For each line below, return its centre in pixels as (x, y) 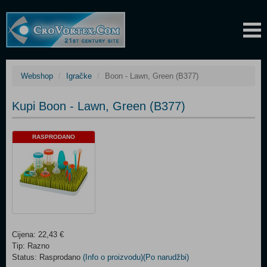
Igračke (79, 76)
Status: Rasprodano (47, 257)
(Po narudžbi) (166, 257)
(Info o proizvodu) (113, 257)
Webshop (37, 76)
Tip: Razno (31, 246)
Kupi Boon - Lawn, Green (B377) (99, 106)
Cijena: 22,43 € (38, 235)
